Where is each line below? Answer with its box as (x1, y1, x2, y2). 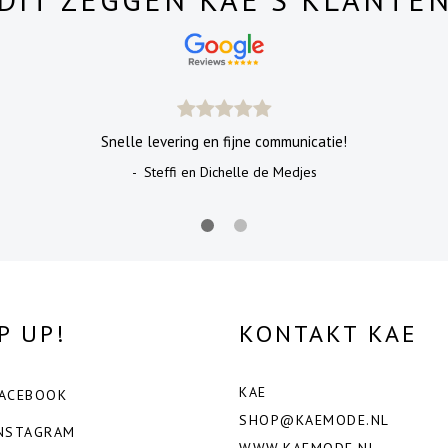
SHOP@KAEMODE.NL (239, 410, 390, 429)
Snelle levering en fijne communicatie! (101, 132, 347, 151)
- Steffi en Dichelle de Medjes (131, 163, 317, 181)
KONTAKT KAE (239, 317, 418, 349)
